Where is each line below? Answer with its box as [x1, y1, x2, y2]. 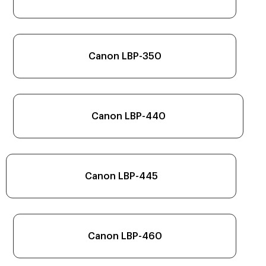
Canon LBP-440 [91, 111, 166, 121]
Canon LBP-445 [84, 171, 158, 181]
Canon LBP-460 [87, 231, 162, 241]
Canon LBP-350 [88, 51, 161, 61]
